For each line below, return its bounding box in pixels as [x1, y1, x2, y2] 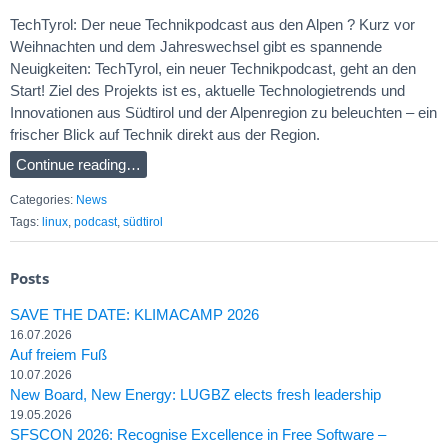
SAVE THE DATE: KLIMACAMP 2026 [10, 306, 259, 324]
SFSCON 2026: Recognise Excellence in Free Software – [10, 426, 386, 444]
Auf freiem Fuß [10, 346, 107, 364]
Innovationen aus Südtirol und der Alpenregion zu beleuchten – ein [10, 103, 437, 121]
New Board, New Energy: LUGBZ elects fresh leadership [10, 386, 381, 404]
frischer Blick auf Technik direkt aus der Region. [10, 125, 320, 143]
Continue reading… [16, 155, 141, 173]
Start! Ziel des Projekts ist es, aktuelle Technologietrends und [10, 81, 405, 99]
